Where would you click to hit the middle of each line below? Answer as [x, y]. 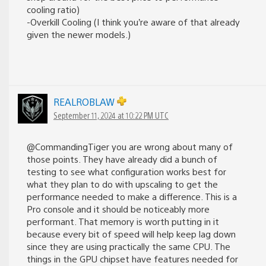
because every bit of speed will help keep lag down [131, 234]
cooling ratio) [53, 9]
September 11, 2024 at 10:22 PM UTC [111, 115]
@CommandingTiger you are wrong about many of [130, 147]
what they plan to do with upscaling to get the [122, 184]
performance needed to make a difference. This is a [132, 197]
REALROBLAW [85, 102]
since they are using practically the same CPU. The [129, 246]
